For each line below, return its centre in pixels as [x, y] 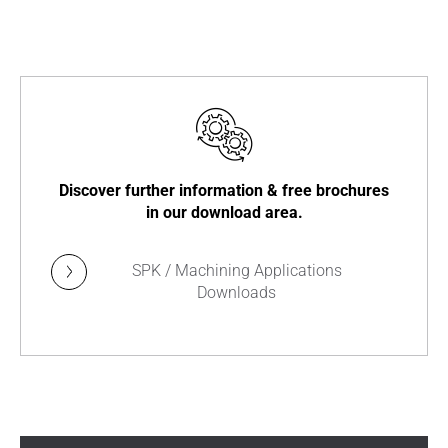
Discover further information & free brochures [224, 190]
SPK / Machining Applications [236, 270]
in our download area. [224, 212]
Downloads [236, 292]
